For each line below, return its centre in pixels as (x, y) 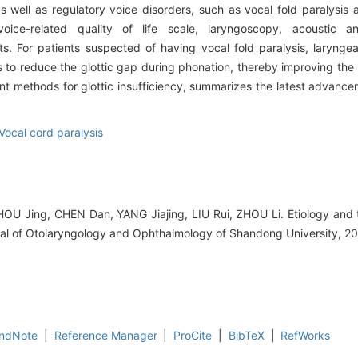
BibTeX (246, 336)
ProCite (193, 336)
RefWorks (306, 336)
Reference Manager (105, 336)
